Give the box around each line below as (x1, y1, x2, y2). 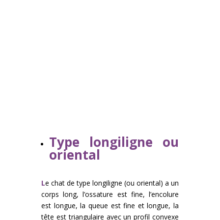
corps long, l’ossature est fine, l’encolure (41, 190, 179, 199)
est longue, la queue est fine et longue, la (41, 201, 179, 211)
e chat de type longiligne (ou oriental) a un (45, 178, 179, 188)
